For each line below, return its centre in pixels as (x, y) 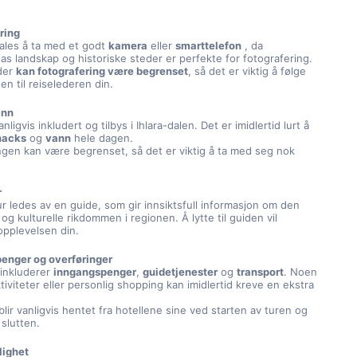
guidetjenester (180, 272)
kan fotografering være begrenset (102, 71)
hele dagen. (102, 138)
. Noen (301, 272)
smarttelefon (209, 45)
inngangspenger (95, 272)
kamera (128, 45)
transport (261, 272)
